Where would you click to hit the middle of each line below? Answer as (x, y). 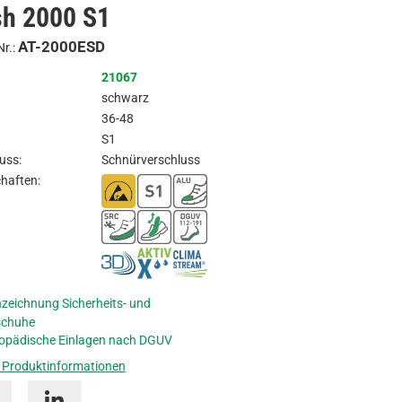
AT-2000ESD (61, 47)
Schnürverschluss (150, 160)
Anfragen (265, 21)
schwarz (125, 98)
